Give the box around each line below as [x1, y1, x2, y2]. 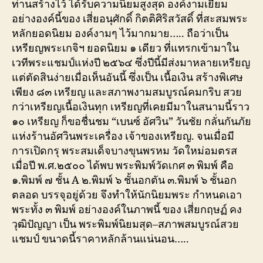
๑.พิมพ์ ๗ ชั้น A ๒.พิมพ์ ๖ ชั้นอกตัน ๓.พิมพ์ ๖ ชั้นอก [12, 173, 237, 187]
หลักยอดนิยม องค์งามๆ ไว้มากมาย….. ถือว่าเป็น [12, 26, 228, 41]
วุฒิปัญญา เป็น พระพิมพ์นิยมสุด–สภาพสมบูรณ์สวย [12, 217, 239, 231]
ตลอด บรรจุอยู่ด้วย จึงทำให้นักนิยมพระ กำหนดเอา [12, 188, 242, 202]
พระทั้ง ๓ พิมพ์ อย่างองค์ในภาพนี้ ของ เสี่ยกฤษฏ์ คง [12, 203, 242, 217]
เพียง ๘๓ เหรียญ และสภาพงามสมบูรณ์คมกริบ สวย [12, 85, 242, 99]
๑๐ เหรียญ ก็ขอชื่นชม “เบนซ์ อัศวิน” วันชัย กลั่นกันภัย [12, 114, 251, 129]
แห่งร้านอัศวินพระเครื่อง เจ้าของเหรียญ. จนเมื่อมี [12, 129, 234, 143]
